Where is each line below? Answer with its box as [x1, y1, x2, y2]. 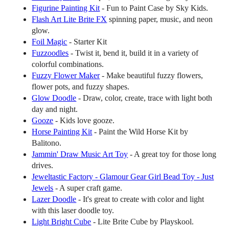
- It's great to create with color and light [76, 195, 204, 204]
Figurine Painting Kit [32, 4, 100, 13]
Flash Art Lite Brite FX [32, 15, 107, 24]
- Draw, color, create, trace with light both [76, 94, 213, 103]
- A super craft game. [53, 184, 123, 193]
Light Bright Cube [32, 217, 91, 226]
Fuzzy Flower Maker [32, 71, 100, 80]
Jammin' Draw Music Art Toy [32, 150, 128, 159]
